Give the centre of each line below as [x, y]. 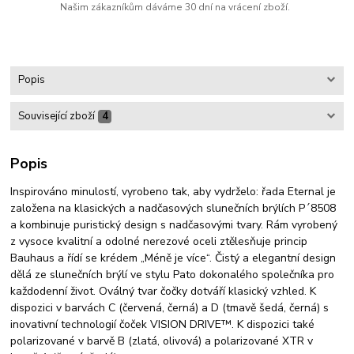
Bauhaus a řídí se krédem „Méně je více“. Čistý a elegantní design [173, 258]
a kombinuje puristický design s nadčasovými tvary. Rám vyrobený [174, 225]
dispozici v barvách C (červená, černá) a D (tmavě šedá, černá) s [170, 308]
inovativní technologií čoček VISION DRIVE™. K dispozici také [163, 325]
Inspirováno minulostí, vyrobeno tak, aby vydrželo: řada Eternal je [173, 192]
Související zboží [56, 116]
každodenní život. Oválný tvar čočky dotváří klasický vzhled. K [164, 292]
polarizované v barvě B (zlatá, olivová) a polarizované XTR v [162, 341]
